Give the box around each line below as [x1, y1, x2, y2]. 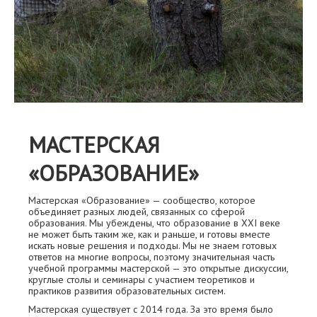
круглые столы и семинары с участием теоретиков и [28, 273, 255, 286]
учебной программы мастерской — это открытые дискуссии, [28, 262, 288, 275]
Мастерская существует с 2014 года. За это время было [28, 303, 273, 316]
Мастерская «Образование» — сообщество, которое [28, 194, 255, 207]
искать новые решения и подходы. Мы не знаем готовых [28, 239, 277, 252]
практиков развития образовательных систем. [28, 284, 226, 297]
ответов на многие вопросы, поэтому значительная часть [28, 250, 275, 263]
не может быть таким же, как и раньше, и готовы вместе [28, 228, 270, 241]
